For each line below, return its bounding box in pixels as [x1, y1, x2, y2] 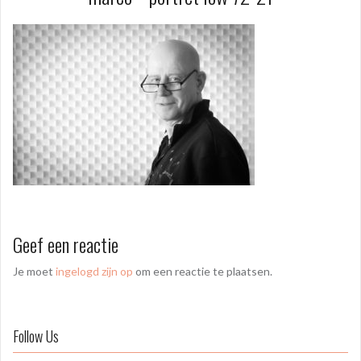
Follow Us [13, 326, 59, 346]
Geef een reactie [13, 230, 118, 259]
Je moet [13, 264, 56, 278]
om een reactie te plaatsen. [133, 264, 272, 278]
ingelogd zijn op [56, 264, 133, 278]
